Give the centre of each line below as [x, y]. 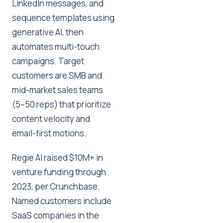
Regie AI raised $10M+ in [57, 158]
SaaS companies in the [56, 215]
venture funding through [59, 172]
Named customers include [62, 201]
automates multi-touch [56, 47]
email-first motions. [49, 133]
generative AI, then [48, 32]
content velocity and [51, 119]
